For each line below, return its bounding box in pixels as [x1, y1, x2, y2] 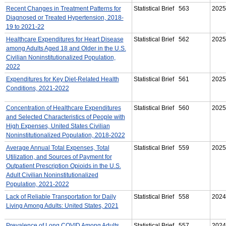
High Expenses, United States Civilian [6, 122, 110, 130]
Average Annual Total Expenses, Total [6, 144, 109, 151]
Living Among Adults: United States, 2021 [6, 202, 119, 209]
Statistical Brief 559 [133, 144, 189, 151]
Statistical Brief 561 [133, 75, 189, 83]
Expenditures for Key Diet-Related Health [6, 75, 119, 83]
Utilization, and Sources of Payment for [6, 153, 112, 160]
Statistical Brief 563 [133, 5, 189, 12]
